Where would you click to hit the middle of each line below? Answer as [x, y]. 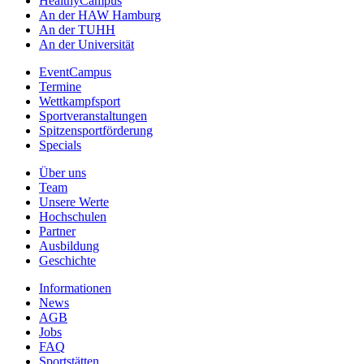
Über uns [63, 173]
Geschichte [67, 261]
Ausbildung [69, 246]
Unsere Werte [74, 202]
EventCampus [75, 72]
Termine [60, 87]
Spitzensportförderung [96, 131]
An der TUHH [77, 30]
